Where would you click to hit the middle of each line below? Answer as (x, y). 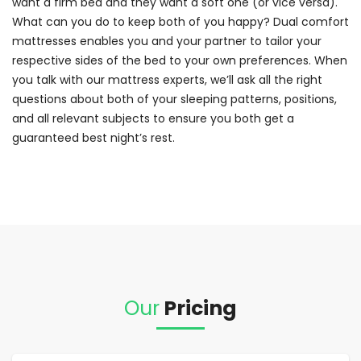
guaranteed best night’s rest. (93, 138)
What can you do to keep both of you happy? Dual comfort (180, 22)
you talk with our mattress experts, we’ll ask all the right (167, 80)
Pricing (198, 309)
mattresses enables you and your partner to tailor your (167, 41)
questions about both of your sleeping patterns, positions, (174, 100)
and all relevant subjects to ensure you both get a (153, 119)
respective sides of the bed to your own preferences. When (180, 61)
